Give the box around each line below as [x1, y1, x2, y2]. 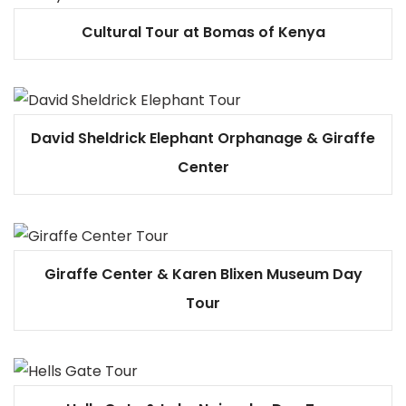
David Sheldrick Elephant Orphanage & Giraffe [31, 128, 375, 150]
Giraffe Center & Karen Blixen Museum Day [43, 263, 362, 285]
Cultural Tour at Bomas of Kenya [81, 21, 325, 43]
